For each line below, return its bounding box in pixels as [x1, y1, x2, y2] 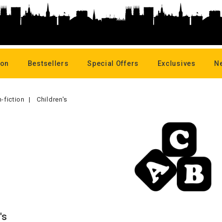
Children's [37, 96, 68, 103]
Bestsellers [27, 59, 69, 67]
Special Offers [87, 59, 139, 67]
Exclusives [157, 59, 196, 67]
